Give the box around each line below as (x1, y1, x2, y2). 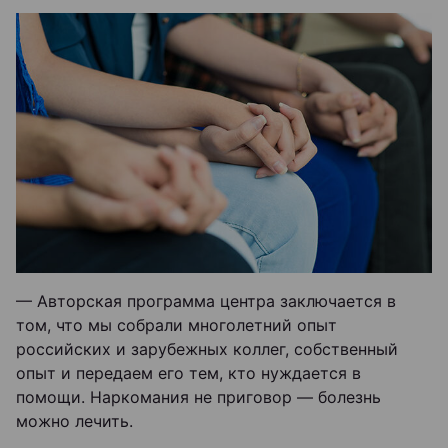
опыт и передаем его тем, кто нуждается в (16, 363, 361, 383)
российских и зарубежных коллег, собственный (16, 339, 398, 359)
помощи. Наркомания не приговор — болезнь (16, 387, 381, 407)
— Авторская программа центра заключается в (16, 291, 396, 311)
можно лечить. (16, 411, 133, 431)
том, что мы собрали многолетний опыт (16, 315, 337, 335)
